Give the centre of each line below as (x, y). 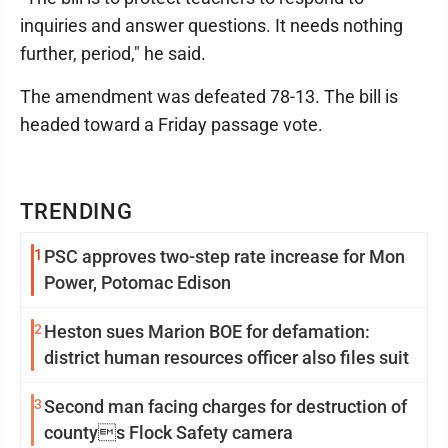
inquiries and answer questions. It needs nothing (211, 25)
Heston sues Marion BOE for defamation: (207, 331)
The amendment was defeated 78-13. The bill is (209, 96)
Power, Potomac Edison (137, 282)
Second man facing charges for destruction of (225, 406)
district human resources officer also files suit (226, 357)
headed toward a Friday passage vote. (171, 124)
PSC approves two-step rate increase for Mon (224, 256)
